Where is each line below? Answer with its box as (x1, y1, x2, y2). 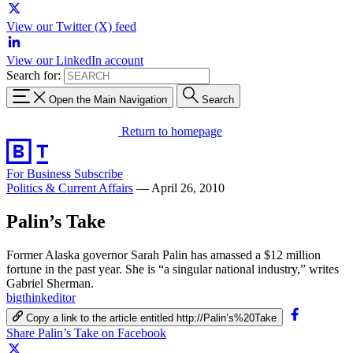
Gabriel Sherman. (6, 276, 94, 290)
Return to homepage (121, 124, 222, 138)
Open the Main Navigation (49, 93, 167, 106)
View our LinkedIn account (6, 54, 143, 67)
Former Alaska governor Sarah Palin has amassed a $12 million (6, 247, 321, 262)
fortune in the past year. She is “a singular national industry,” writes (6, 262, 339, 276)
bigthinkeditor (6, 290, 76, 304)
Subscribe (74, 166, 123, 180)
